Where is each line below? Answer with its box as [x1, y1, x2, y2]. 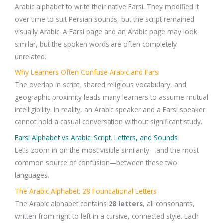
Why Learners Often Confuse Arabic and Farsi [15, 67, 160, 77]
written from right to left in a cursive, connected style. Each [15, 211, 199, 221]
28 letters [109, 199, 143, 209]
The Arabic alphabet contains [15, 199, 109, 209]
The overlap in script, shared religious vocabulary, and [15, 80, 186, 90]
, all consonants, [143, 199, 195, 209]
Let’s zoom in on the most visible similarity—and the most [15, 145, 199, 155]
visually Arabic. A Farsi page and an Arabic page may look [15, 26, 197, 36]
